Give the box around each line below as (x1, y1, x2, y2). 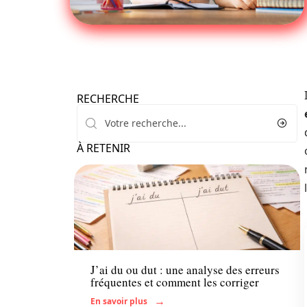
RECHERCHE (77, 91, 139, 106)
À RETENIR (77, 140, 130, 156)
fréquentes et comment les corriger (90, 274, 259, 291)
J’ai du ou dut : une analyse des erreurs (90, 262, 280, 278)
